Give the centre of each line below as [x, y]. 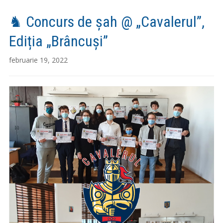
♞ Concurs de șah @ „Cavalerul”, [107, 22]
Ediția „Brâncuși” [58, 41]
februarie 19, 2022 [38, 60]
